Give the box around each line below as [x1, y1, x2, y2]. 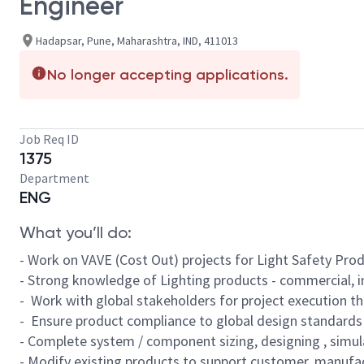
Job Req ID [19, 131, 79, 147]
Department [19, 170, 89, 186]
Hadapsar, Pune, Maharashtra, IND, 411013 [36, 32, 238, 48]
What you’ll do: [19, 223, 132, 242]
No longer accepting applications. [47, 66, 288, 84]
